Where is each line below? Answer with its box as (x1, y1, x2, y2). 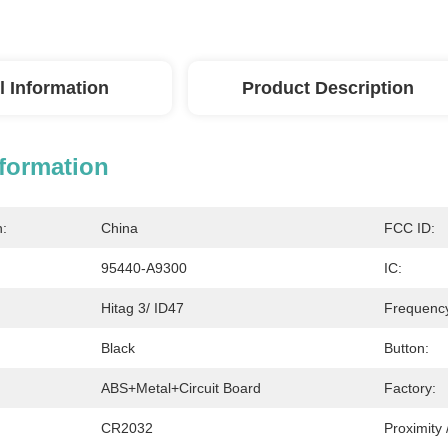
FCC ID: (384, 220, 435, 236)
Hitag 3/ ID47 (101, 300, 184, 316)
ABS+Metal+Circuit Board (101, 380, 261, 396)
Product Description (242, 78, 414, 98)
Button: (384, 340, 429, 356)
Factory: (384, 380, 436, 396)
